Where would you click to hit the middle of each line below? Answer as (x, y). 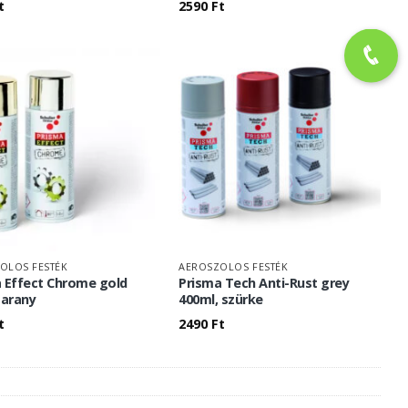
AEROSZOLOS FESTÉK (234, 266)
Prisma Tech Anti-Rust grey (264, 282)
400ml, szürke (221, 299)
